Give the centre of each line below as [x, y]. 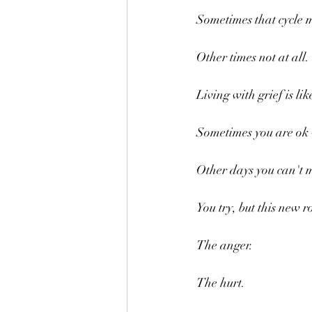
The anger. [225, 245]
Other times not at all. [253, 57]
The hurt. [221, 283]
